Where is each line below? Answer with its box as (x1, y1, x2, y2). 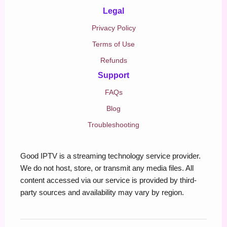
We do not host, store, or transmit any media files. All (20, 164, 194, 172)
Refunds (100, 56, 127, 64)
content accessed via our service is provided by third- (20, 176, 197, 184)
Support (98, 70, 129, 80)
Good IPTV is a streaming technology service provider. (20, 152, 201, 160)
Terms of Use (92, 40, 135, 48)
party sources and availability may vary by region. (20, 188, 184, 197)
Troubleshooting (88, 120, 139, 129)
